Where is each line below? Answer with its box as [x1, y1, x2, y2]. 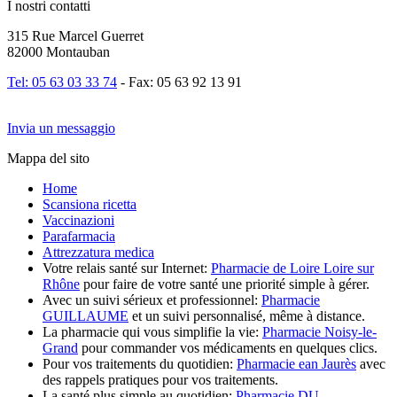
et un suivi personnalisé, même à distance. [128, 307, 365, 323]
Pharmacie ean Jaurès [237, 355, 356, 371]
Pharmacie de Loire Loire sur [211, 260, 374, 276]
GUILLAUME [43, 307, 128, 323]
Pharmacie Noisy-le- [262, 323, 377, 339]
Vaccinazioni [43, 212, 114, 228]
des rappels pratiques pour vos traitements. [43, 371, 278, 387]
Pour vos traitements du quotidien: [43, 355, 237, 371]
